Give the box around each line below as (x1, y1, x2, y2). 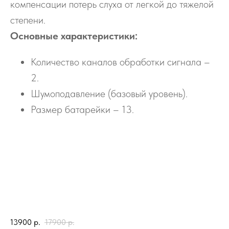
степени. (10, 14, 45, 27)
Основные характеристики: (10, 30, 138, 42)
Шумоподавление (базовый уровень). (31, 87, 188, 100)
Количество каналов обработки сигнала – (31, 56, 210, 68)
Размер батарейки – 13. (31, 103, 134, 116)
